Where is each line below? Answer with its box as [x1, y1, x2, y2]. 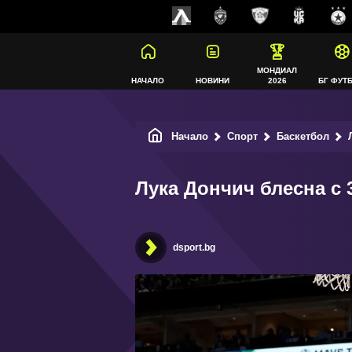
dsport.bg [173, 242, 215, 253]
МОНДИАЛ [257, 66, 297, 75]
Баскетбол [277, 130, 329, 142]
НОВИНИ [195, 76, 229, 85]
